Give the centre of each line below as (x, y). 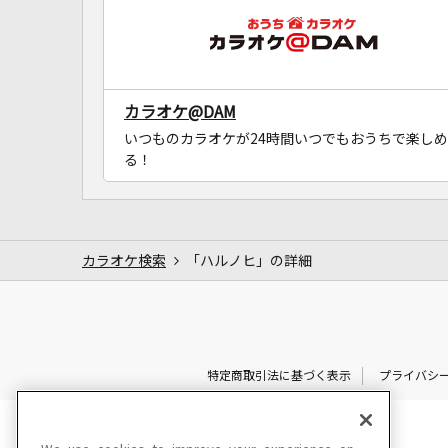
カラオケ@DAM (180, 111)
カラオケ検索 (124, 260)
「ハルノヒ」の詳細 (249, 260)
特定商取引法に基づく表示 (278, 375)
